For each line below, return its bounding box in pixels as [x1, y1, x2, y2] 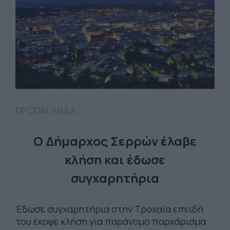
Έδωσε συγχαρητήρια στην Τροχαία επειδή [15, 202, 203, 215]
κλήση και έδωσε [65, 150, 165, 168]
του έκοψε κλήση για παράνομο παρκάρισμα [15, 215, 210, 227]
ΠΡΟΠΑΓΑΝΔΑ [15, 104, 76, 117]
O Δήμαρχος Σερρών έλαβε [33, 132, 197, 149]
